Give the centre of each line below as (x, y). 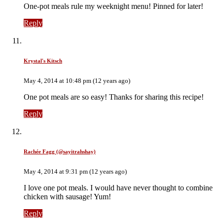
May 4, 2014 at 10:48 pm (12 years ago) (77, 80)
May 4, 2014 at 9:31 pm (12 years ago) (75, 171)
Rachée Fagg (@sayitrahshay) (60, 151)
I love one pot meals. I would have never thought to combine (118, 187)
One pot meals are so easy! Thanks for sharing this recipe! (114, 97)
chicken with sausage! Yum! (67, 196)
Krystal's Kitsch (43, 60)
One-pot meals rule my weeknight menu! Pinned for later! (113, 6)
